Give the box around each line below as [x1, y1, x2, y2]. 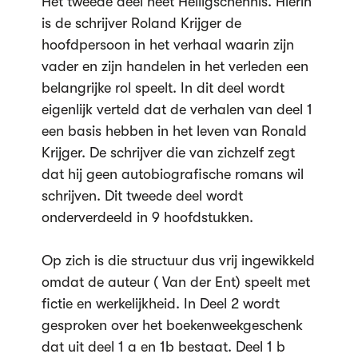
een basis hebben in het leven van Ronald [41, 123, 307, 139]
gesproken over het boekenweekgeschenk [41, 317, 303, 333]
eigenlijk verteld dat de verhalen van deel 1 [41, 101, 312, 117]
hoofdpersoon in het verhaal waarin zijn [41, 37, 294, 53]
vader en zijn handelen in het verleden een [41, 58, 308, 74]
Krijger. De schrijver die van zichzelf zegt [41, 145, 295, 161]
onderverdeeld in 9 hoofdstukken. [41, 209, 253, 225]
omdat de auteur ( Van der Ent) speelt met [41, 274, 310, 290]
